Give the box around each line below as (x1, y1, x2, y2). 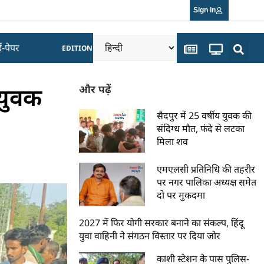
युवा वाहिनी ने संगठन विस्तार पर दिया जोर (79, 229, 221, 242)
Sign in (193, 6, 216, 14)
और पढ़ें (79, 82, 112, 96)
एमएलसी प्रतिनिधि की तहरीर (157, 162, 256, 176)
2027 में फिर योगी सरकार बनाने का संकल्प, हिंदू (79, 216, 245, 229)
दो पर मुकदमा (157, 188, 206, 202)
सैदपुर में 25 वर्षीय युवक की (157, 109, 252, 122)
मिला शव (157, 135, 189, 148)
